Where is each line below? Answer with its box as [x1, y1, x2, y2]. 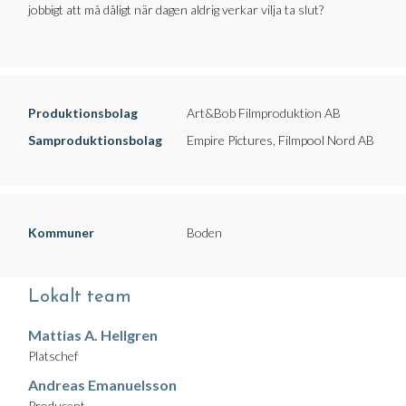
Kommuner [28, 225, 94, 241]
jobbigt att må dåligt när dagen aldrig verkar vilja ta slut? [28, 2, 324, 18]
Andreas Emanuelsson [28, 376, 177, 394]
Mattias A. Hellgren [28, 326, 158, 344]
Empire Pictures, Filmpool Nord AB [187, 132, 374, 149]
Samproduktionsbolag [28, 132, 162, 149]
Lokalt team [28, 288, 131, 307]
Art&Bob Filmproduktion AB [187, 105, 341, 121]
